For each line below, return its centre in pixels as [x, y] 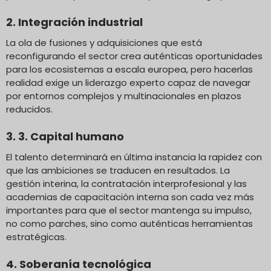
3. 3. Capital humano [65, 136]
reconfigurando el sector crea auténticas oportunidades [134, 56]
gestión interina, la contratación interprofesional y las [126, 183]
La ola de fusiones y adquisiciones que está [104, 42]
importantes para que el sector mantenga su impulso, [129, 210]
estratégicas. [36, 237]
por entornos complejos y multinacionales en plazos [124, 96]
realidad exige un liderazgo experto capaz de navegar [128, 82]
